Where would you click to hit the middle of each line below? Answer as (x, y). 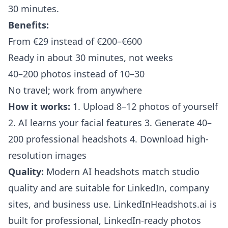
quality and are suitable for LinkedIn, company (109, 188)
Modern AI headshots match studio (122, 172)
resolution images (47, 155)
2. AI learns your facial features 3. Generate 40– (110, 123)
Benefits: (28, 25)
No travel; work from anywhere (75, 90)
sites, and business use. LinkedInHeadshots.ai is (112, 204)
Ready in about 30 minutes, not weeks (91, 58)
